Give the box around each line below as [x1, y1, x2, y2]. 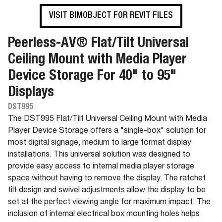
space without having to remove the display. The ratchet [8, 175, 206, 183]
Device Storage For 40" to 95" [8, 70, 176, 84]
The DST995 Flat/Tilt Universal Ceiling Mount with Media [8, 115, 207, 123]
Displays [8, 86, 54, 100]
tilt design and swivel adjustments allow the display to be [8, 187, 206, 195]
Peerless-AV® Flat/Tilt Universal [8, 37, 189, 51]
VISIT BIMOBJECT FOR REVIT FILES [49, 11, 173, 20]
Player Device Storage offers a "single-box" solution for [8, 127, 206, 135]
